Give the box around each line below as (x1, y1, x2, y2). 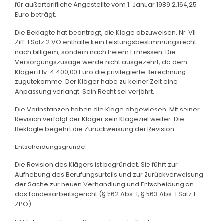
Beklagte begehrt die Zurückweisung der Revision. (15, 124, 176, 134)
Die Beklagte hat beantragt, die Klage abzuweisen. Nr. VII (15, 27, 196, 37)
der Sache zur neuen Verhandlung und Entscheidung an (15, 179, 194, 189)
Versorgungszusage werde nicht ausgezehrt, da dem (15, 57, 187, 67)
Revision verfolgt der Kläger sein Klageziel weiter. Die (15, 114, 184, 124)
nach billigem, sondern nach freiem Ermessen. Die (15, 47, 176, 57)
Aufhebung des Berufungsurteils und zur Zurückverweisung (15, 169, 203, 179)
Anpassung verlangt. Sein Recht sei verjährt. (15, 86, 154, 96)
